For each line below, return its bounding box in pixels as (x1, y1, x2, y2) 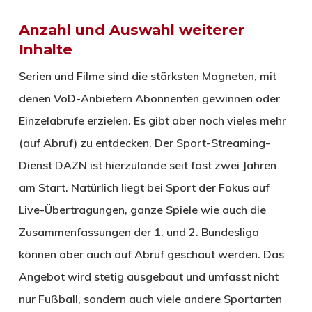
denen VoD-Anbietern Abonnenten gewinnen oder (18, 91, 280, 106)
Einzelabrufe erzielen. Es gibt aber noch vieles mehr (18, 114, 286, 128)
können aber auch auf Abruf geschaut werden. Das (18, 247, 284, 262)
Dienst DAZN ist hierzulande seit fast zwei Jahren (18, 158, 276, 173)
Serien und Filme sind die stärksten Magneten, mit (18, 69, 276, 84)
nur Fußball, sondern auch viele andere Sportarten (18, 292, 282, 306)
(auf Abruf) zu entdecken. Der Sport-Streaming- (18, 136, 270, 150)
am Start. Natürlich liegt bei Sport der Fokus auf (18, 180, 270, 195)
